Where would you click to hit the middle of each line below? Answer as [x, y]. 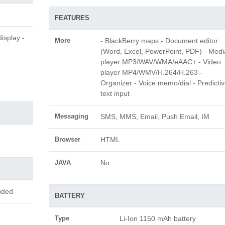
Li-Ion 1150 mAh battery [157, 218]
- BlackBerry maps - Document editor [159, 41]
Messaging [71, 116]
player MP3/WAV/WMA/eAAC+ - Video [160, 62]
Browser [67, 139]
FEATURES [72, 18]
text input [115, 93]
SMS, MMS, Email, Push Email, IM [155, 117]
